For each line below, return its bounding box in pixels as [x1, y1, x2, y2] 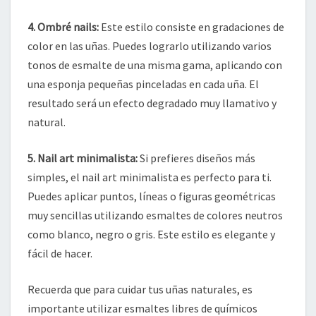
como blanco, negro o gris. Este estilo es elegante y [28, 227, 275, 242]
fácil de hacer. [28, 246, 92, 261]
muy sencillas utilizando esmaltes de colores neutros [28, 208, 283, 223]
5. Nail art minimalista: [28, 151, 138, 166]
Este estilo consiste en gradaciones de [99, 20, 284, 35]
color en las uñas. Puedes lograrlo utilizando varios [28, 39, 272, 54]
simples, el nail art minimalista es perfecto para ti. [28, 170, 272, 185]
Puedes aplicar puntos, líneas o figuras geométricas [28, 189, 276, 204]
